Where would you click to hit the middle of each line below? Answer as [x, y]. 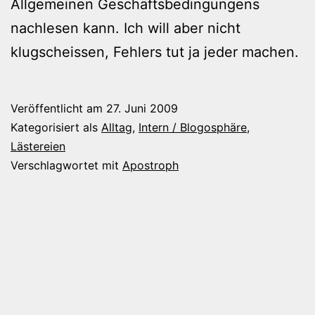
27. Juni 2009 [142, 108]
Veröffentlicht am [58, 108]
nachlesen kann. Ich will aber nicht [126, 28]
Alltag [117, 127]
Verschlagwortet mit [66, 165]
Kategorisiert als [56, 127]
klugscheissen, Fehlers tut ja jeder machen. [155, 52]
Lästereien [38, 146]
